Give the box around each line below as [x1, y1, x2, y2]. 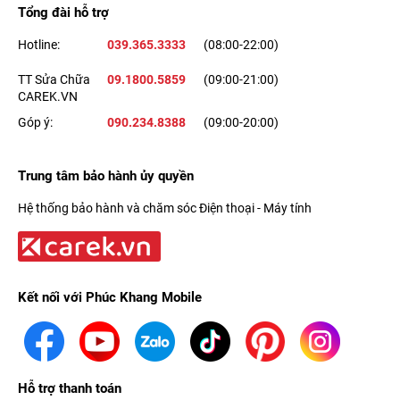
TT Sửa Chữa [18, 71, 90, 87]
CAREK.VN [18, 88, 78, 104]
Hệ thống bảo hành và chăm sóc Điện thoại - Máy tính [18, 200, 312, 215]
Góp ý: [18, 114, 53, 129]
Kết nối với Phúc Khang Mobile [18, 289, 202, 306]
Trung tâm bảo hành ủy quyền [18, 167, 194, 184]
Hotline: [18, 37, 60, 52]
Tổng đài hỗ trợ [18, 4, 109, 21]
